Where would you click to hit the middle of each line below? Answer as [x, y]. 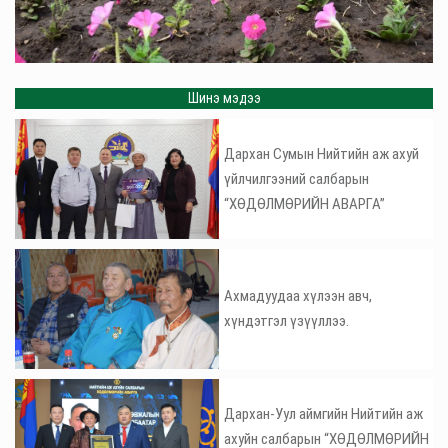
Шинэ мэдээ [224, 98]
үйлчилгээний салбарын [296, 178]
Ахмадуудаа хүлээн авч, [298, 296]
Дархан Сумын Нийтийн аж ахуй [321, 153]
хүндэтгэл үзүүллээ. [286, 321]
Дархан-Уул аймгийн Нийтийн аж [323, 413]
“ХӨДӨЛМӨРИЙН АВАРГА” [304, 203]
